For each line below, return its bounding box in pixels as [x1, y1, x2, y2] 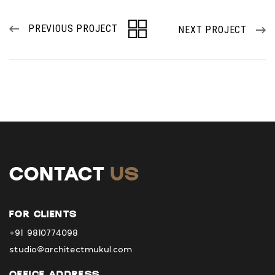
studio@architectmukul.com [9, 244, 132, 255]
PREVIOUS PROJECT [28, 23, 118, 35]
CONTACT [9, 165, 111, 187]
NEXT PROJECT [178, 24, 247, 36]
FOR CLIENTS [9, 209, 77, 221]
